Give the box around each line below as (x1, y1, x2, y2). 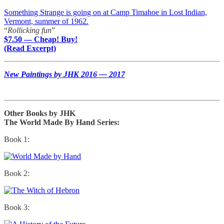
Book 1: (4, 134, 29, 143)
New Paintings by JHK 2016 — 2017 (4, 69, 125, 78)
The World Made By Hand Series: (4, 117, 119, 126)
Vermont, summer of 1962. (4, 16, 88, 25)
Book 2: (4, 168, 29, 177)
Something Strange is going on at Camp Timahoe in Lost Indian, (4, 7, 207, 16)
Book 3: (4, 202, 29, 211)
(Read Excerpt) (4, 43, 56, 52)
